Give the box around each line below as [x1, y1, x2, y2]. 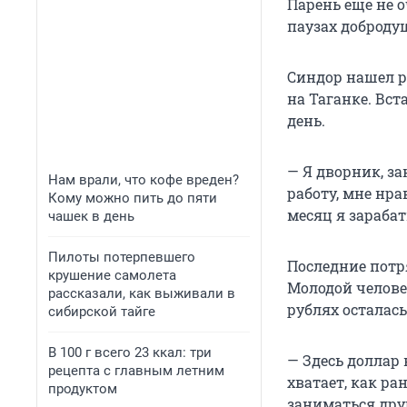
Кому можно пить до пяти [48, 190, 217, 206]
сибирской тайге [48, 303, 155, 320]
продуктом [48, 381, 117, 397]
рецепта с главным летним [48, 362, 224, 379]
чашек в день [48, 208, 134, 224]
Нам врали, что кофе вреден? [48, 172, 239, 188]
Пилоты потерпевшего [48, 249, 195, 265]
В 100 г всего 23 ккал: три [48, 344, 212, 361]
